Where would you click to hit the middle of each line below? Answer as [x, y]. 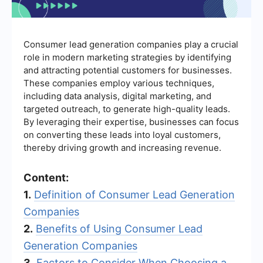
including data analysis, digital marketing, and [117, 96]
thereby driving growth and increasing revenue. [122, 147]
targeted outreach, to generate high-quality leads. [127, 109]
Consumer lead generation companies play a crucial [131, 44]
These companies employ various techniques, [119, 83]
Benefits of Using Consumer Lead [119, 228]
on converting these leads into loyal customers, [122, 134]
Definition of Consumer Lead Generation [134, 194]
